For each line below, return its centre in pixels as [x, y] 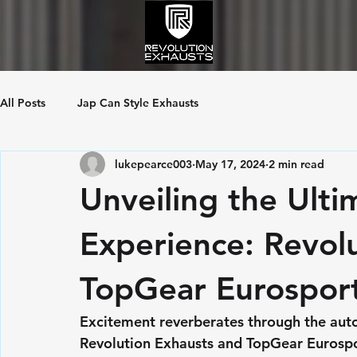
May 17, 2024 [230, 164]
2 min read [296, 164]
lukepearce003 [153, 164]
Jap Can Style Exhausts [138, 102]
